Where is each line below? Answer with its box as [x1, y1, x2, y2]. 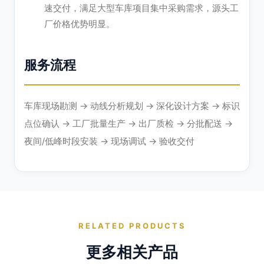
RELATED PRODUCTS [78, 221, 186, 231]
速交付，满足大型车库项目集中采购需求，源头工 [44, 2, 239, 14]
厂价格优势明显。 [44, 18, 115, 30]
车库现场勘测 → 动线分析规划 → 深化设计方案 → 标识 [24, 100, 240, 112]
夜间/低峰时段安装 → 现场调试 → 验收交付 [24, 136, 194, 147]
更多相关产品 [86, 243, 178, 262]
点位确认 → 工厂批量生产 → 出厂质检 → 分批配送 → [24, 118, 233, 130]
